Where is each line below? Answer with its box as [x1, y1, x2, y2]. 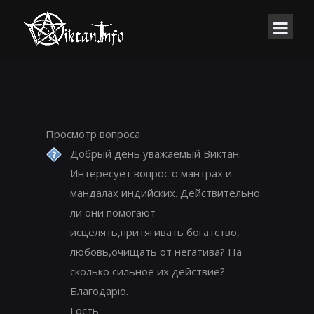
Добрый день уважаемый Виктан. [70, 146, 241, 161]
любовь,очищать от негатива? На [70, 245, 242, 259]
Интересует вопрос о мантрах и [70, 166, 232, 181]
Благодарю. [70, 284, 128, 299]
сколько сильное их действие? [70, 264, 225, 279]
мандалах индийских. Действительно [70, 186, 260, 200]
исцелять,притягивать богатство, [70, 225, 240, 240]
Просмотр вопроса [46, 127, 140, 142]
